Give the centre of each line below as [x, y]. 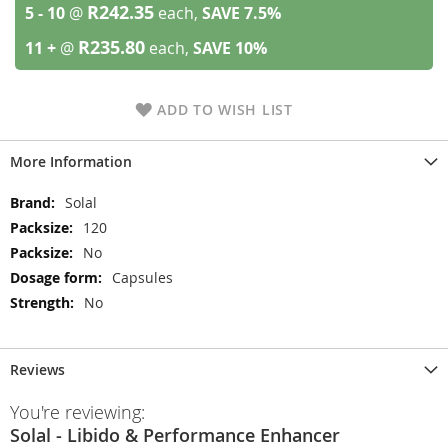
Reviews [37, 369]
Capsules [142, 277]
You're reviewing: [77, 412]
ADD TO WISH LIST [225, 109]
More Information [71, 161]
